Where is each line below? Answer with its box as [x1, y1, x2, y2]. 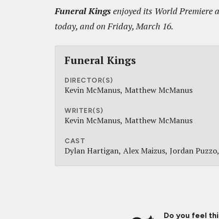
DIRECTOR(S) [65, 76, 113, 85]
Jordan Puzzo [170, 145, 217, 156]
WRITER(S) [65, 107, 104, 115]
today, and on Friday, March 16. [55, 20, 174, 32]
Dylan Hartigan [65, 145, 119, 156]
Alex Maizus [123, 145, 165, 156]
